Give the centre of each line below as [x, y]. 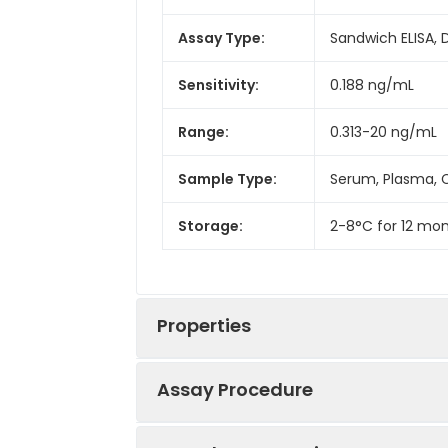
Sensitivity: [218, 84]
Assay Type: [221, 37]
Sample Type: [227, 178]
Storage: [210, 225]
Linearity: [212, 426]
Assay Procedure [235, 389]
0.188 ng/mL [372, 84]
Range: [203, 131]
